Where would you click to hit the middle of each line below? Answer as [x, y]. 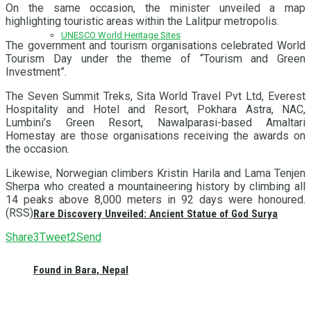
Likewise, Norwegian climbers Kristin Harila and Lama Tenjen [155, 173]
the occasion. [39, 149]
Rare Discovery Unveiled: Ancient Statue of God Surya [155, 214]
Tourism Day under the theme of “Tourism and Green [155, 58]
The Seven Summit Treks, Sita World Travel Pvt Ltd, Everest [155, 96]
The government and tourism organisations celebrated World [155, 45]
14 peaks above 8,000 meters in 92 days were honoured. [155, 199]
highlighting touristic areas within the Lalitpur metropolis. [144, 21]
